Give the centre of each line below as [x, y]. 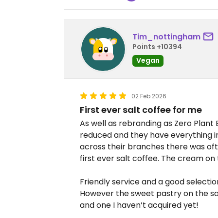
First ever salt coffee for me [141, 109]
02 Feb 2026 [149, 96]
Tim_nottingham [166, 37]
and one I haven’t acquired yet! [139, 205]
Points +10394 [157, 47]
